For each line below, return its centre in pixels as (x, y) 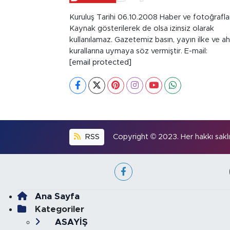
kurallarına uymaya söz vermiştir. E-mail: (138, 51)
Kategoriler (59, 209)
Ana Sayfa (57, 196)
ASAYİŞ (70, 222)
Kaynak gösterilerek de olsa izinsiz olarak (141, 28)
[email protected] (100, 62)
